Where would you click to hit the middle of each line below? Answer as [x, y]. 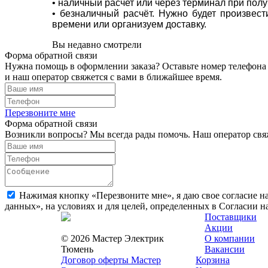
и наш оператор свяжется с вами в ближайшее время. [113, 77]
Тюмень [77, 249]
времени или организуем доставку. [129, 24]
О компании [230, 238]
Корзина [213, 260]
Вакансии [225, 249]
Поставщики [231, 217]
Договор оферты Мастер [111, 260]
